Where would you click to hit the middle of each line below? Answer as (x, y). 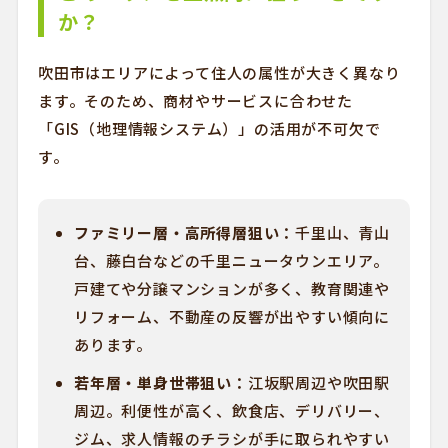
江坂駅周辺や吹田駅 (318, 382)
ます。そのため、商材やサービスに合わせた (195, 100)
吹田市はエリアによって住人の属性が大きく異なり (219, 72)
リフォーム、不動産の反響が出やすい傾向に (231, 316)
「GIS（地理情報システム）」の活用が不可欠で (209, 128)
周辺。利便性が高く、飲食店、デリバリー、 (231, 410)
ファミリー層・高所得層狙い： (184, 232)
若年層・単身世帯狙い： (160, 382)
